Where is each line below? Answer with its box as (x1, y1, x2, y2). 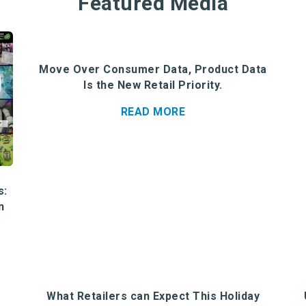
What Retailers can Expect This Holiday (46, 289, 260, 303)
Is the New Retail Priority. (83, 79, 223, 92)
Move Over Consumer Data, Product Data (39, 63, 267, 76)
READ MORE (120, 105, 186, 118)
